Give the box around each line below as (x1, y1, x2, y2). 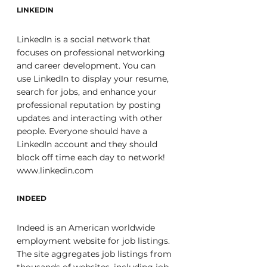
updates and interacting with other (17, 113, 165, 123)
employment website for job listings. (17, 235, 172, 246)
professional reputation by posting (17, 100, 163, 110)
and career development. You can (17, 60, 158, 71)
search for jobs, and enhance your (17, 86, 159, 97)
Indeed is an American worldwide (17, 222, 157, 233)
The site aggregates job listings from (17, 249, 174, 259)
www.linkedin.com (17, 165, 94, 176)
